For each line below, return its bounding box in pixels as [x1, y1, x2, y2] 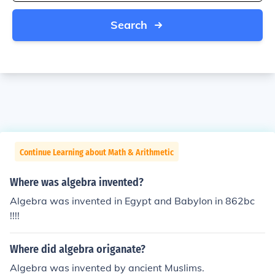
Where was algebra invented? [10, 176, 144, 189]
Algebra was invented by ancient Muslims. [10, 261, 204, 274]
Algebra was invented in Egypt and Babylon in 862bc [10, 195, 255, 207]
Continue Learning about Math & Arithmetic [20, 147, 174, 158]
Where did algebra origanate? [10, 242, 145, 256]
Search [110, 18, 147, 32]
